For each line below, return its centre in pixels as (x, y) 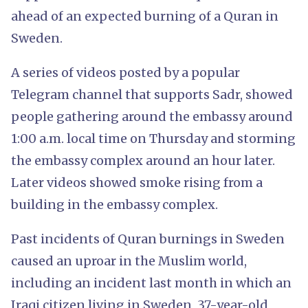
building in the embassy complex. (114, 204)
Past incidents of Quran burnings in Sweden (148, 239)
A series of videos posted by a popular (125, 72)
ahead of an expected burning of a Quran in (145, 16)
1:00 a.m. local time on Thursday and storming (153, 138)
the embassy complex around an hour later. (143, 160)
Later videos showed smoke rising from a (137, 182)
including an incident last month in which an (151, 283)
